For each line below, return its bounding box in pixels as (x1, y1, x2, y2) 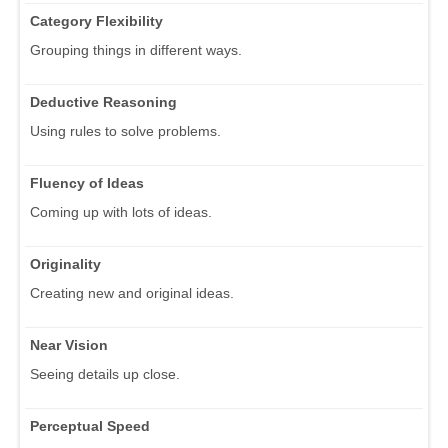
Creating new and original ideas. (30, 285, 234, 302)
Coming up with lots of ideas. (30, 204, 212, 221)
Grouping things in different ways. (30, 42, 242, 59)
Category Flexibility (30, 13, 163, 30)
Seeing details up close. (30, 366, 180, 383)
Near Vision (30, 337, 108, 354)
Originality (30, 256, 101, 273)
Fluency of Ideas (30, 175, 144, 192)
